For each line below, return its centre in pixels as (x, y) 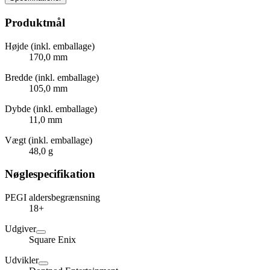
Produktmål (35, 22)
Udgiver (20, 229)
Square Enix (52, 240)
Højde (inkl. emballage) (50, 46)
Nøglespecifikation (50, 174)
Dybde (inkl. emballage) (51, 108)
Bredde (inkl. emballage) (52, 77)
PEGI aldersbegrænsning (52, 197)
